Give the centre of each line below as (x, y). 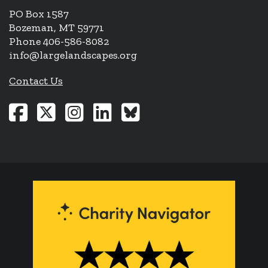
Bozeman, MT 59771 (57, 27)
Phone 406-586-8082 (59, 41)
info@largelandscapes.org (73, 55)
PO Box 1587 (39, 13)
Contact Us (36, 80)
